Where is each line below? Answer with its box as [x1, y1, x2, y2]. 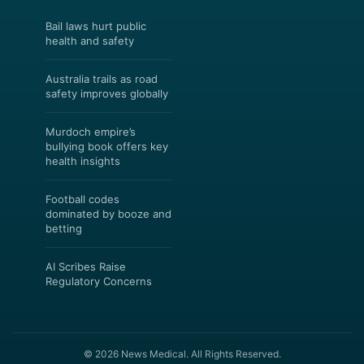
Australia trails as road [45, 72, 158, 85]
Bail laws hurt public [45, 19, 146, 32]
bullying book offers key [45, 140, 168, 153]
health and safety [45, 34, 134, 47]
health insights [45, 154, 120, 167]
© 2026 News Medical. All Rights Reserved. [83, 348, 281, 360]
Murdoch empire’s [45, 125, 136, 138]
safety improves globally [45, 87, 168, 100]
